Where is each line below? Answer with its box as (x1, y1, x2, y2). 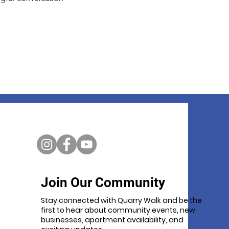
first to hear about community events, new (41, 205, 195, 215)
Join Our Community (41, 175, 165, 190)
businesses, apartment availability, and (41, 215, 184, 225)
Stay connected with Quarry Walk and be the (41, 195, 202, 205)
